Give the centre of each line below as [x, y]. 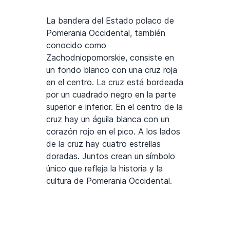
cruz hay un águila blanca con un [108, 119]
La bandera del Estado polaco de [110, 20]
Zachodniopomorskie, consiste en [110, 57]
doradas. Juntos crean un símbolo [111, 156]
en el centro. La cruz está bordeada [115, 82]
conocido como [76, 45]
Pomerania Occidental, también [106, 33]
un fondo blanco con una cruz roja [112, 70]
